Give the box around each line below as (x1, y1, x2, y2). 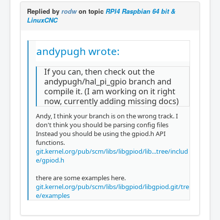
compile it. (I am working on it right (44, 85, 175, 97)
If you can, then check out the (44, 66, 155, 77)
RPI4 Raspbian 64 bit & (106, 6, 175, 16)
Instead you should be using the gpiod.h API (36, 129, 165, 138)
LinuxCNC (27, 15, 57, 25)
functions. (36, 137, 65, 147)
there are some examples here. (36, 173, 126, 182)
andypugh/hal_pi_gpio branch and (44, 76, 171, 87)
